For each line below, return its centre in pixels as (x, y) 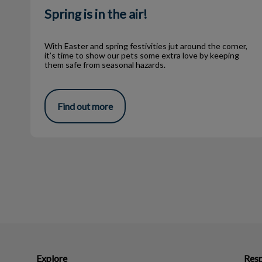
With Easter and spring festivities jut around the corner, (146, 46)
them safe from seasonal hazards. (105, 65)
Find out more (85, 106)
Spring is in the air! (96, 13)
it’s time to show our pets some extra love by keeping (142, 56)
